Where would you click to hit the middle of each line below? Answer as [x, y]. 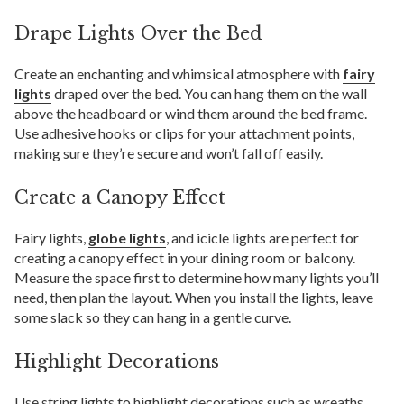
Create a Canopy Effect [120, 197]
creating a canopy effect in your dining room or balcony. [185, 257]
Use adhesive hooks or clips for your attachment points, [184, 133]
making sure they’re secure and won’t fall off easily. [169, 152]
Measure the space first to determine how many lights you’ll [197, 277]
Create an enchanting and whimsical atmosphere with [179, 73]
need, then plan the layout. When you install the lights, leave [194, 297]
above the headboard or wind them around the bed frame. [191, 113]
